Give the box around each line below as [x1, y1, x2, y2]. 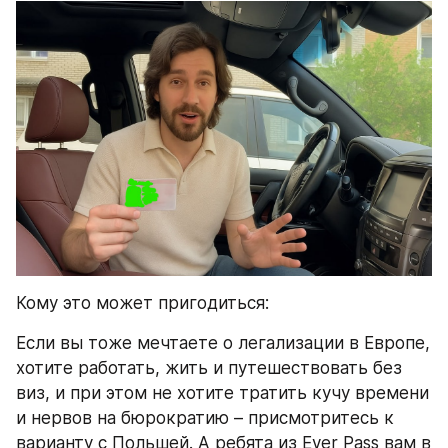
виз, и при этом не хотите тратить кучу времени [16, 383, 429, 404]
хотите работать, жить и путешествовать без [16, 358, 402, 379]
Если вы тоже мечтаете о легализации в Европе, [16, 333, 430, 354]
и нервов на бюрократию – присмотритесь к [16, 408, 394, 429]
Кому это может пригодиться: [16, 292, 269, 313]
